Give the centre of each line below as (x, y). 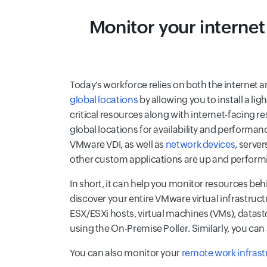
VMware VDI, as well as (118, 145)
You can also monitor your (126, 253)
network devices (200, 145)
